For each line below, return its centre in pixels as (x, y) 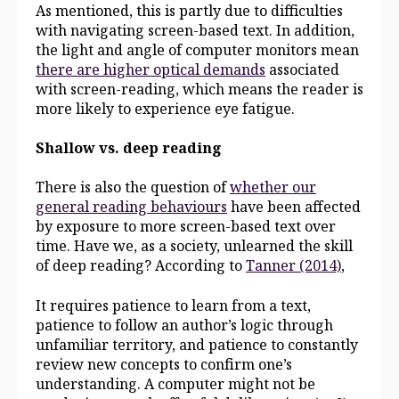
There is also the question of (133, 187)
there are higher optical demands (151, 69)
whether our (273, 187)
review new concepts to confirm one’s (164, 364)
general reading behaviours (131, 207)
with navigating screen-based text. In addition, (195, 30)
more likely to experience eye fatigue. (165, 108)
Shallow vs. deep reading (129, 148)
